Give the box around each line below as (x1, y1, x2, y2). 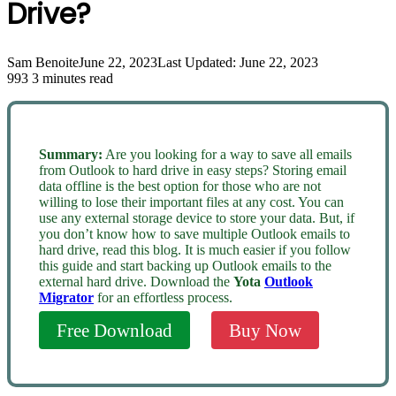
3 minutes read (32, 70, 113, 86)
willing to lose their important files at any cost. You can (39, 194, 344, 209)
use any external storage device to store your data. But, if (39, 209, 354, 225)
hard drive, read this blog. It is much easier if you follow (39, 241, 351, 257)
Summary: (39, 146, 103, 162)
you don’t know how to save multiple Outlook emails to (39, 225, 350, 241)
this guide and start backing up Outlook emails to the (39, 257, 331, 273)
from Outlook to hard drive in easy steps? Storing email (39, 162, 346, 178)
